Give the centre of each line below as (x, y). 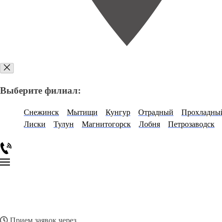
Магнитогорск (106, 124)
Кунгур (118, 112)
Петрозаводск (191, 124)
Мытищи (82, 112)
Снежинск (41, 112)
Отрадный (156, 112)
